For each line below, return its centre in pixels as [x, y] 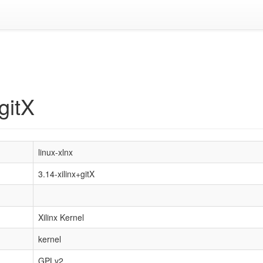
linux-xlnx [55, 152]
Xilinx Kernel [61, 217]
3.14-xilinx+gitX [66, 174]
